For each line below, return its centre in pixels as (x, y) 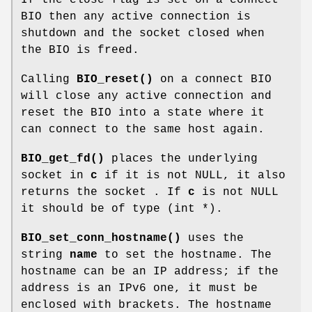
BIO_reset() (115, 79)
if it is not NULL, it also (192, 175)
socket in (56, 175)
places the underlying (181, 158)
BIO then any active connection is (136, 16)
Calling (49, 79)
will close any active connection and (146, 96)
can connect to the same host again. (143, 129)
